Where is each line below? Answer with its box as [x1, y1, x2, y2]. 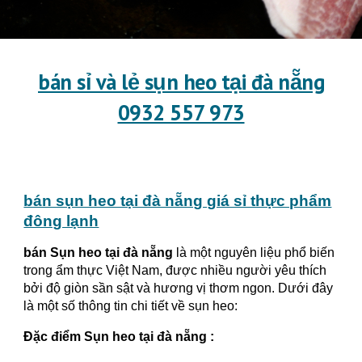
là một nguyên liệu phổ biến [173, 246, 335, 259]
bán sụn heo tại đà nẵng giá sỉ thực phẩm [23, 192, 332, 209]
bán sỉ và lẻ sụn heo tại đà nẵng [38, 68, 324, 95]
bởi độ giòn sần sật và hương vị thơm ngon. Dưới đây [23, 281, 334, 295]
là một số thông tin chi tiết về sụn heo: [23, 299, 238, 313]
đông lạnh [23, 213, 99, 229]
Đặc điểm [23, 330, 85, 343]
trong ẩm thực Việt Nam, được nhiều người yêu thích [23, 263, 327, 277]
